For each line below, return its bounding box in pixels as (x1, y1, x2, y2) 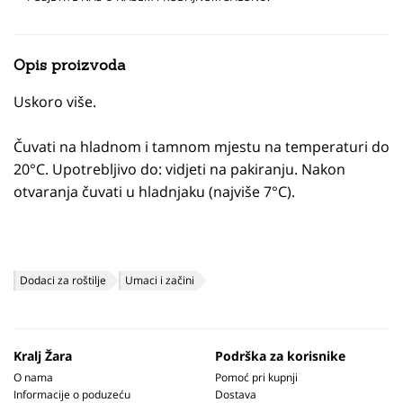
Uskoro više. (13, 92, 96, 112)
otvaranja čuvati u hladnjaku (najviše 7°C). (13, 182, 295, 201)
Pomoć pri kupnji (215, 370, 298, 385)
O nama (13, 370, 53, 385)
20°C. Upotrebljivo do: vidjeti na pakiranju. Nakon (13, 159, 345, 179)
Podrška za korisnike (215, 347, 345, 364)
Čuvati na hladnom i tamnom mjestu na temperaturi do (13, 137, 390, 157)
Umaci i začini (125, 273, 194, 288)
